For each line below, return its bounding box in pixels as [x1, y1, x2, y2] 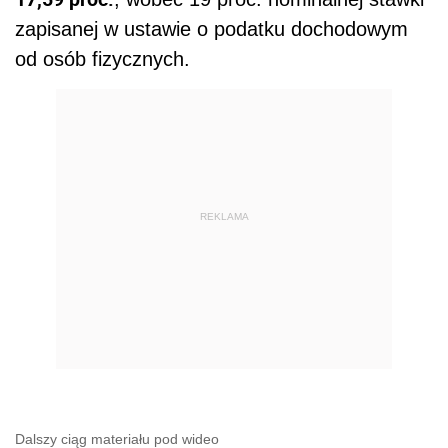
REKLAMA [199, 210, 249, 222]
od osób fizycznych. [15, 48, 190, 71]
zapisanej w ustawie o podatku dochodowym [15, 18, 408, 41]
